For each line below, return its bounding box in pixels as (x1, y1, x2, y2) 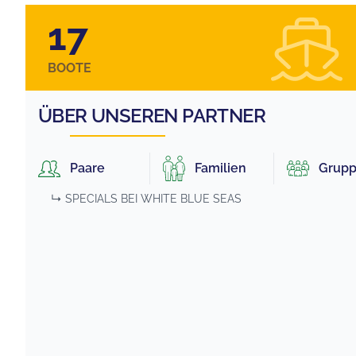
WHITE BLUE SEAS (141, 192, 242, 206)
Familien (195, 161, 246, 176)
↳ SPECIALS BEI (51, 192, 137, 206)
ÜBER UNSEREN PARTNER (38, 104, 265, 127)
